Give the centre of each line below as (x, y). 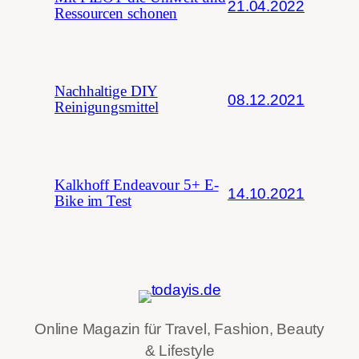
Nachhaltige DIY (106, 92)
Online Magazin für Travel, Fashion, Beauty (179, 329)
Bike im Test (93, 202)
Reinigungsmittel (107, 108)
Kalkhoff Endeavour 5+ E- (137, 186)
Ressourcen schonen (116, 14)
